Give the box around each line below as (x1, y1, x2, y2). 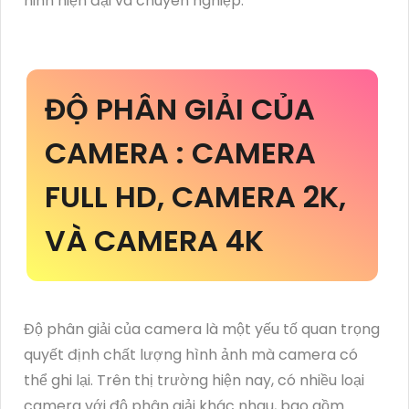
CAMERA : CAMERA (45, 131, 316, 173)
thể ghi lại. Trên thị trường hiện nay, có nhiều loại (24, 369, 364, 391)
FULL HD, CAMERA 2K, (45, 175, 346, 217)
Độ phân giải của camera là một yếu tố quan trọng (24, 318, 380, 340)
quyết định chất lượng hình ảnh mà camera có (24, 343, 358, 365)
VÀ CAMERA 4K (45, 219, 264, 261)
